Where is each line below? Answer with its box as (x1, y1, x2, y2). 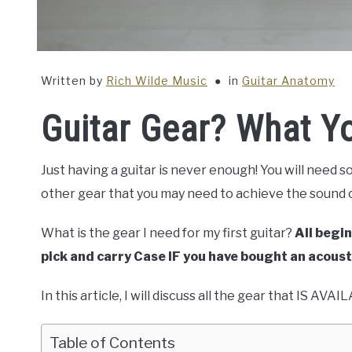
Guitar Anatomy (242, 74, 335, 88)
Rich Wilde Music (106, 74, 207, 88)
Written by (41, 74, 106, 88)
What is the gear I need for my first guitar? (41, 225, 295, 241)
